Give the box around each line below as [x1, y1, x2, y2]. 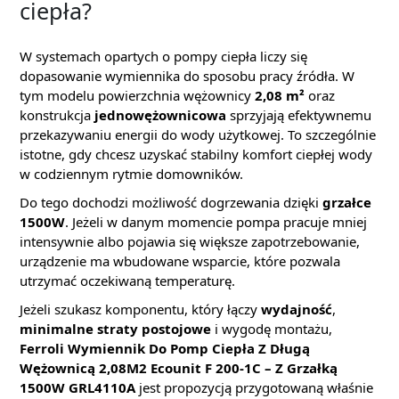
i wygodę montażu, [211, 320, 332, 338]
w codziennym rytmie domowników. [20, 165, 243, 183]
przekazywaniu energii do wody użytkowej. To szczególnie [20, 126, 376, 143]
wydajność [261, 300, 332, 318]
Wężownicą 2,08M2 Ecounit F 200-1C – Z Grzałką [20, 359, 338, 377]
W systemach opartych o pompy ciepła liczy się [20, 47, 307, 65]
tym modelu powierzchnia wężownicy [20, 86, 255, 104]
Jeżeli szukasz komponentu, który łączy [20, 300, 261, 318]
